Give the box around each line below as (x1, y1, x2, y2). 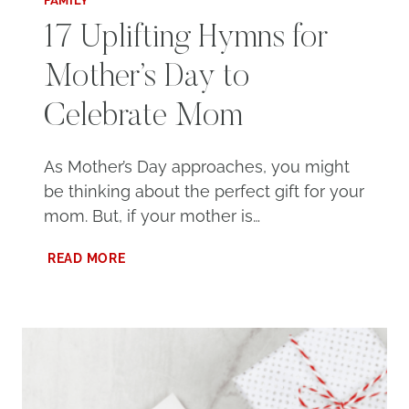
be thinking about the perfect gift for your (44, 182, 364, 202)
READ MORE (47, 250, 126, 267)
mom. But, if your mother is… (44, 206, 260, 226)
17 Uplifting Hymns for (44, 23, 328, 57)
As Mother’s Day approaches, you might (44, 157, 350, 177)
